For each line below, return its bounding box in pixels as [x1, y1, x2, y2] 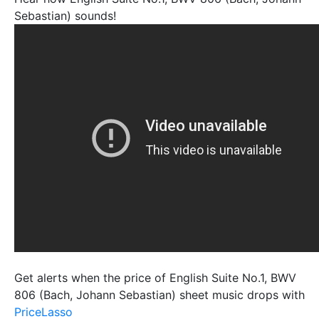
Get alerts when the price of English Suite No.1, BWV [14, 271, 296, 285]
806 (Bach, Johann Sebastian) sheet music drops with [14, 288, 305, 302]
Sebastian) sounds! [14, 9, 116, 23]
